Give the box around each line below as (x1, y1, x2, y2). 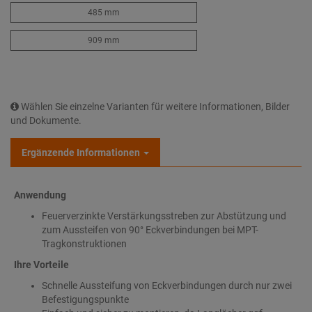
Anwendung (14, 189, 66, 201)
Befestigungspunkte (42, 294, 129, 305)
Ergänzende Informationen (22, 147, 140, 158)
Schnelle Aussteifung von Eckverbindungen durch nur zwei (42, 280, 292, 291)
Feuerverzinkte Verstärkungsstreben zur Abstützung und (42, 210, 286, 221)
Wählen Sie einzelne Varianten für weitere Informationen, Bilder (19, 101, 290, 112)
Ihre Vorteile (14, 259, 69, 270)
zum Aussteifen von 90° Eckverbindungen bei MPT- (42, 224, 258, 235)
